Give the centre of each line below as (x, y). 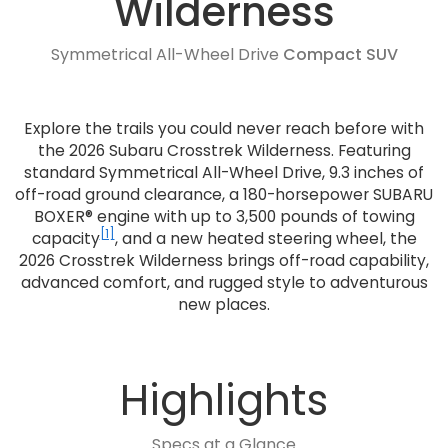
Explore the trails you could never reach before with (224, 128)
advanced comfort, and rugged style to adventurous (224, 282)
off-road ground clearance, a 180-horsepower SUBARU (224, 194)
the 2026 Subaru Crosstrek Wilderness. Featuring (224, 150)
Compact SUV (340, 54)
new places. (224, 304)
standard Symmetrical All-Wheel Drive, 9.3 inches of (224, 172)
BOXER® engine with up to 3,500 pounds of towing (224, 216)
